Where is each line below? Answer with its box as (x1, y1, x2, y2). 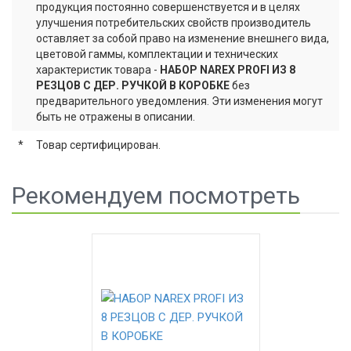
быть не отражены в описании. (36, 110, 195, 123)
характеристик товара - (36, 63, 160, 76)
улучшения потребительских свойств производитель (36, 16, 311, 29)
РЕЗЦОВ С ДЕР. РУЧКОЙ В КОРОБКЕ (36, 79, 230, 92)
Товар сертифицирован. (36, 139, 161, 151)
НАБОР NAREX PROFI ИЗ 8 (160, 63, 295, 76)
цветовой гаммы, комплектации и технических (36, 48, 278, 60)
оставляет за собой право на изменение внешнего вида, (36, 32, 329, 45)
